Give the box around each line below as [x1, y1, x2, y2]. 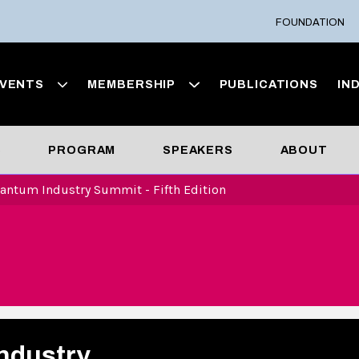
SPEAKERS [162, 143, 233, 157]
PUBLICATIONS [219, 78, 318, 91]
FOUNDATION [276, 16, 345, 28]
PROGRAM [48, 143, 116, 157]
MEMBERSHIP [87, 78, 176, 91]
